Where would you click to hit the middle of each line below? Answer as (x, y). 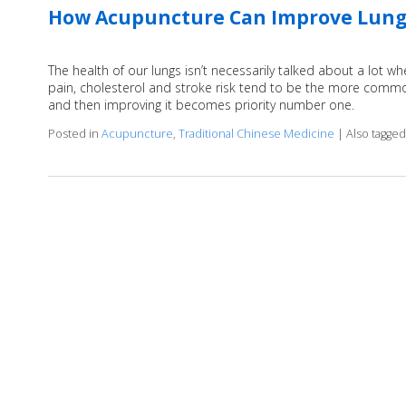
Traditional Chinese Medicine (256, 134)
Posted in (74, 134)
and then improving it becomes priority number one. (201, 105)
